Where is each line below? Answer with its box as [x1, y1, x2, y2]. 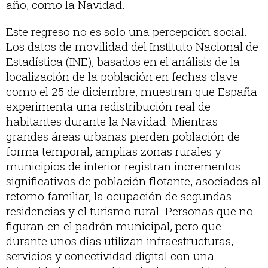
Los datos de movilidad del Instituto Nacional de [6, 39, 258, 54]
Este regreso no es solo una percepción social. [6, 24, 247, 39]
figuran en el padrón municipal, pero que [6, 218, 221, 234]
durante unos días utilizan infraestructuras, [6, 233, 233, 249]
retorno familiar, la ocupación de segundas [6, 188, 232, 204]
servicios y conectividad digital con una [6, 248, 214, 264]
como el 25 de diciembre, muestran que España [6, 84, 257, 99]
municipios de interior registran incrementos [6, 159, 240, 174]
